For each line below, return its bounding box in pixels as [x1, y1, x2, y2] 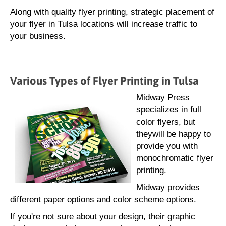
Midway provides [136, 183, 200, 192]
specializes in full [136, 105, 201, 115]
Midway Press [136, 93, 190, 102]
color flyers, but [136, 117, 195, 127]
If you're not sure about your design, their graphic [10, 212, 195, 221]
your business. [10, 31, 66, 41]
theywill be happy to [136, 129, 211, 139]
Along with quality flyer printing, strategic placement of [10, 7, 214, 17]
